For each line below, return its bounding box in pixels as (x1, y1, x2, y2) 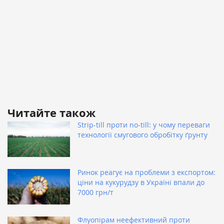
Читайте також (7, 104, 95, 120)
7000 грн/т (77, 187, 113, 197)
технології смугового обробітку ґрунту (77, 129, 207, 139)
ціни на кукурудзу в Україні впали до (77, 177, 204, 187)
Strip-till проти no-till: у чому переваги (77, 119, 210, 129)
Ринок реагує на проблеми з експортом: (77, 167, 215, 177)
